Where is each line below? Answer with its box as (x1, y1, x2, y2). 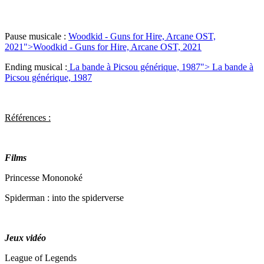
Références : (5, 113, 51, 123)
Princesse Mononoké (5, 173, 82, 183)
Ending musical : (5, 62, 67, 72)
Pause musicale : (5, 31, 68, 42)
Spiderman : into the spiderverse (5, 193, 124, 203)
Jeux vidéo (5, 233, 46, 243)
